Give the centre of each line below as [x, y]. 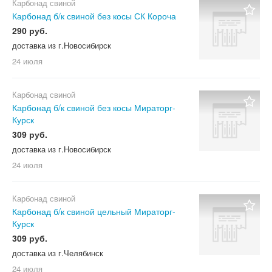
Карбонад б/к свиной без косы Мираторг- [94, 107]
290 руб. [30, 30]
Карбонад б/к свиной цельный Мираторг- [94, 211]
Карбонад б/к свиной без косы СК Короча [94, 16]
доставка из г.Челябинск [58, 253]
